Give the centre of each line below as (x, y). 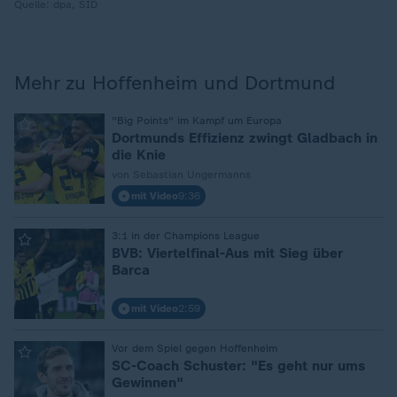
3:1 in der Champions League (186, 236)
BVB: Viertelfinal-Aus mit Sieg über (227, 253)
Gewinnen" (148, 382)
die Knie (139, 155)
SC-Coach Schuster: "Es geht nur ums (238, 366)
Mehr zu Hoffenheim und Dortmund (175, 83)
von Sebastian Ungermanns (181, 175)
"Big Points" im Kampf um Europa (197, 121)
